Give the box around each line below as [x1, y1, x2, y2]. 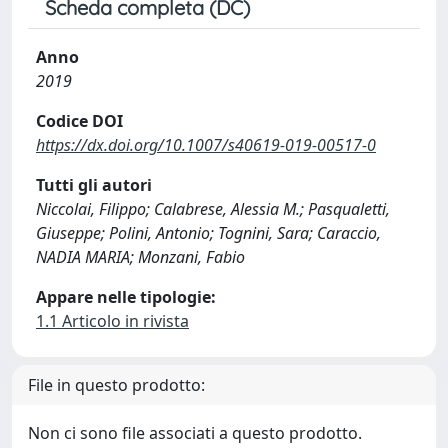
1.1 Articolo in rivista [36, 309, 189, 332]
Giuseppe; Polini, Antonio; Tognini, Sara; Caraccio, [36, 221, 381, 244]
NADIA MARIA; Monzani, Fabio [36, 245, 245, 268]
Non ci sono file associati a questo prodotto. [28, 421, 362, 444]
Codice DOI [36, 109, 123, 132]
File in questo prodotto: [28, 373, 205, 396]
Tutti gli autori [36, 173, 152, 196]
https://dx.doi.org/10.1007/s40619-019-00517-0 [36, 133, 376, 156]
